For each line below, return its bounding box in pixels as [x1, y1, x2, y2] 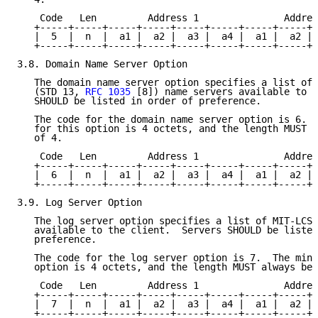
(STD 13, [17, 86, 85, 98]
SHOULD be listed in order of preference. [17, 95, 261, 107]
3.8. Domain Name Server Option [17, 58, 187, 70]
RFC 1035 [85, 86, 131, 98]
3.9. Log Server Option [17, 197, 142, 209]
